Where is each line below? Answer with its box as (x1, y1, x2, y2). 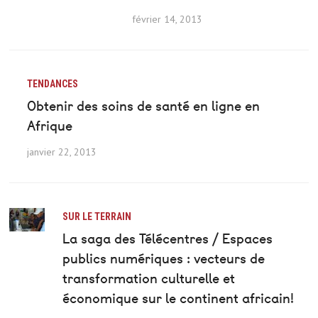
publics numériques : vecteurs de (62, 249, 265, 269)
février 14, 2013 (131, 13, 202, 26)
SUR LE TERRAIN (62, 211, 132, 223)
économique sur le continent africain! (62, 289, 295, 309)
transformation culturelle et (62, 269, 236, 289)
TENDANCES (27, 78, 79, 90)
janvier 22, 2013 (27, 146, 97, 159)
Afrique (27, 116, 73, 136)
